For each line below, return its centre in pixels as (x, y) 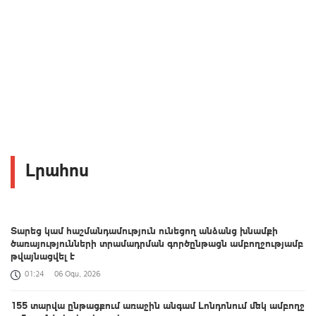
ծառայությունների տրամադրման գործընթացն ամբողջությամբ (157, 243)
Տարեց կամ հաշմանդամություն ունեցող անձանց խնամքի (144, 230)
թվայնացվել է (43, 256)
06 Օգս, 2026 (77, 274)
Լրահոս (57, 170)
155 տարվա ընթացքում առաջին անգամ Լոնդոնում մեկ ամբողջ (158, 305)
